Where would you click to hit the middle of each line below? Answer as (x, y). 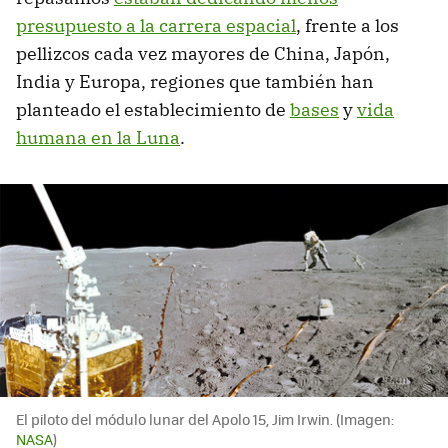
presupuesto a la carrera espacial (156, 26)
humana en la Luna (98, 138)
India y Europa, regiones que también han (195, 82)
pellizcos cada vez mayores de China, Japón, (203, 54)
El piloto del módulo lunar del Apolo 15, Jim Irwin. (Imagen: (205, 419)
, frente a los (347, 26)
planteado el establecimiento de (153, 110)
